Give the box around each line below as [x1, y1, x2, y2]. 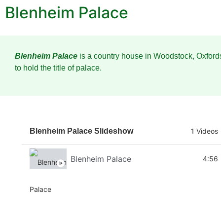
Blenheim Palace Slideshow [30, 127, 133, 136]
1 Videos [191, 127, 219, 136]
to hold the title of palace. [15, 64, 102, 72]
